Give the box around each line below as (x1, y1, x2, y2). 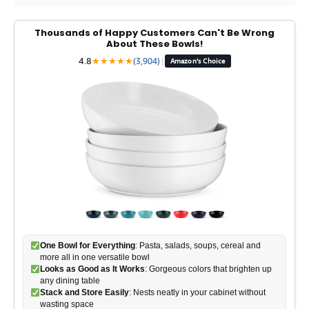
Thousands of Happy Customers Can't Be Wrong (34, 26, 275, 39)
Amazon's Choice (170, 57, 226, 65)
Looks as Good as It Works (39, 264, 145, 274)
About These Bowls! (106, 37, 203, 50)
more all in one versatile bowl (39, 252, 150, 262)
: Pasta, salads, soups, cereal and (134, 241, 261, 250)
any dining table (39, 276, 100, 286)
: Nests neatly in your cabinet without (128, 288, 266, 297)
